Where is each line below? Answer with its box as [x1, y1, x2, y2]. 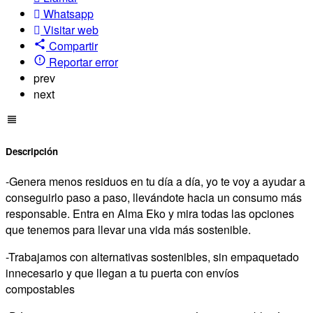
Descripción [6, 145, 58, 159]
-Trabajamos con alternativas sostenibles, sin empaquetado [6, 249, 299, 265]
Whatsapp [43, 5, 94, 22]
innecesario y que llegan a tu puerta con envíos [6, 265, 239, 282]
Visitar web [43, 21, 99, 38]
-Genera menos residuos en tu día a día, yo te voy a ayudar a [6, 173, 305, 190]
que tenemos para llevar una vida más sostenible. [6, 221, 251, 238]
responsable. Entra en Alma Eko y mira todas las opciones [6, 205, 294, 222]
